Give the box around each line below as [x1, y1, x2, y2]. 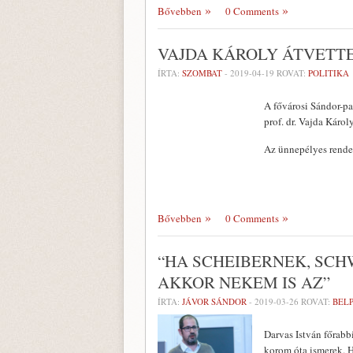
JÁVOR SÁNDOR [182, 295, 247, 307]
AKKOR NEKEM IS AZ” [158, 271, 330, 293]
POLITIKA [308, 67, 349, 79]
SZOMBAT [182, 67, 222, 79]
